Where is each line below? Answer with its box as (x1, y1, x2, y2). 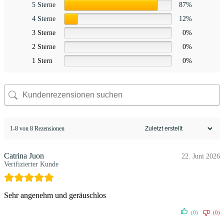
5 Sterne (32, 1, 55, 9)
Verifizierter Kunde (4, 160, 58, 168)
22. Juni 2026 (181, 152, 220, 160)
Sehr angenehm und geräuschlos (4, 191, 106, 200)
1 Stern (32, 57, 52, 65)
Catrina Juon (4, 151, 44, 160)
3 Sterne (32, 29, 55, 37)
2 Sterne (32, 43, 55, 51)
